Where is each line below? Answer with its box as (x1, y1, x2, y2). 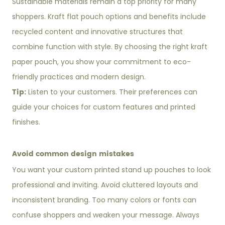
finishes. (12, 117, 41, 128)
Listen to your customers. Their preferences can (28, 87, 198, 97)
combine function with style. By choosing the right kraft (12, 42, 208, 52)
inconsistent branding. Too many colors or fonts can (12, 195, 197, 205)
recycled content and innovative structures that (12, 27, 183, 37)
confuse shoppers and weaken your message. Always (12, 210, 200, 220)
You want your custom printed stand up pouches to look (12, 165, 211, 175)
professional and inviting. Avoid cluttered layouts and (12, 180, 198, 190)
